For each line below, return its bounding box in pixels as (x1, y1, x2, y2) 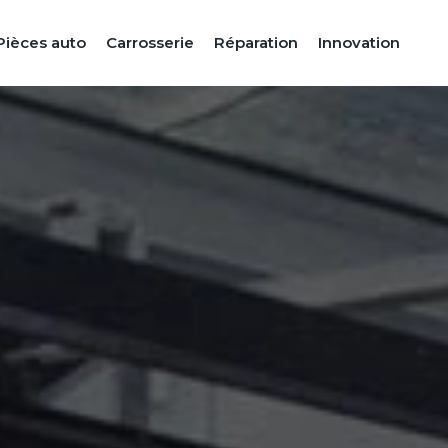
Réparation (214, 33, 298, 52)
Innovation (318, 33, 400, 52)
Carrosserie (106, 33, 194, 52)
